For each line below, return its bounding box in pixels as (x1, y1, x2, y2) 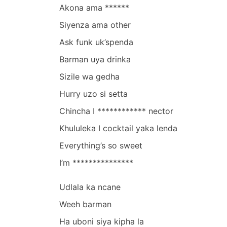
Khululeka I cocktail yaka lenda (59, 123, 177, 133)
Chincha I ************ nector (59, 105, 173, 116)
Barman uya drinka (59, 54, 131, 64)
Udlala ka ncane (59, 181, 121, 192)
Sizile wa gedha (59, 71, 120, 82)
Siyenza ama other (59, 19, 131, 30)
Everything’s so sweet (59, 140, 142, 150)
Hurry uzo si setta (59, 88, 128, 99)
